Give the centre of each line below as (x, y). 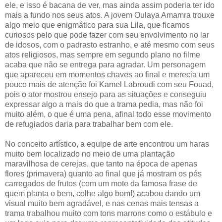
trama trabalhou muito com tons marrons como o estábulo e (109, 213)
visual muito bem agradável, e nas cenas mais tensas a (102, 203)
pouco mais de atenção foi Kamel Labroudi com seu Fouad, (109, 84)
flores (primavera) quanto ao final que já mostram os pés (103, 173)
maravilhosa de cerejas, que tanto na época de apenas (101, 164)
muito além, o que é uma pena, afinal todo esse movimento (108, 114)
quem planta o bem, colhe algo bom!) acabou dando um (103, 193)
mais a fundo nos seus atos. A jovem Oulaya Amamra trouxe (110, 15)
